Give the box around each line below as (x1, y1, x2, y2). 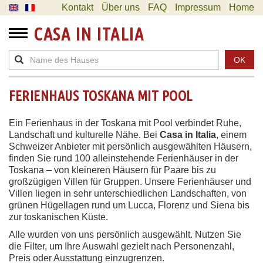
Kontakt (62, 2, 93, 12)
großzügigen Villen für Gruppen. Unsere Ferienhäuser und (9, 177, 251, 187)
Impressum (175, 2, 221, 12)
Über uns (102, 2, 140, 12)
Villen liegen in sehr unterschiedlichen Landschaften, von (9, 188, 247, 198)
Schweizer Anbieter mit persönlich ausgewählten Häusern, (9, 141, 252, 151)
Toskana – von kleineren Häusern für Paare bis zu (9, 165, 216, 175)
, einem (216, 130, 247, 140)
